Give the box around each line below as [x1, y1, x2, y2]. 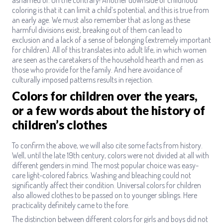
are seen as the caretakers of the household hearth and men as [12, 54, 203, 65]
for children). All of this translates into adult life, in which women [12, 44, 207, 55]
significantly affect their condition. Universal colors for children [12, 180, 201, 190]
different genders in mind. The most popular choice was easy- [12, 160, 199, 170]
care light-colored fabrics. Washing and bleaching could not [12, 170, 191, 180]
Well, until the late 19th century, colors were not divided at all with [12, 150, 209, 160]
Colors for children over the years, [12, 88, 198, 103]
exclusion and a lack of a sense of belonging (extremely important [12, 34, 211, 45]
